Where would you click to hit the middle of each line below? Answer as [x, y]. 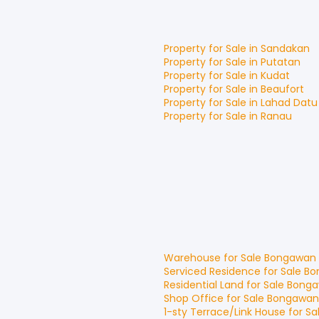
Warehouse [192, 258]
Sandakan [285, 48]
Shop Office [194, 298]
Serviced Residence [212, 271]
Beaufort [282, 89]
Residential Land [204, 285]
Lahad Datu [289, 103]
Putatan [281, 62]
